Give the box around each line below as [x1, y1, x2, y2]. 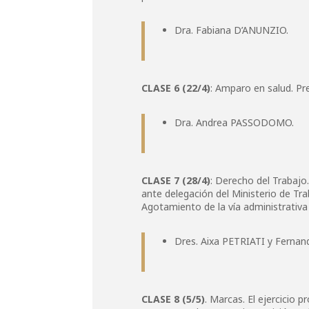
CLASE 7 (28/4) [141, 174, 211, 187]
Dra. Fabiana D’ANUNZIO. [175, 23, 289, 37]
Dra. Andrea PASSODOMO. [175, 116, 295, 129]
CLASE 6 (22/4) [141, 81, 211, 94]
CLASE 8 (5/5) [141, 292, 206, 306]
